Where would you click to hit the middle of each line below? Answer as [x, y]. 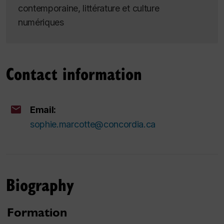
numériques [41, 22]
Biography [40, 184]
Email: [43, 109]
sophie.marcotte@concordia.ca [93, 124]
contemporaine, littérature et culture [89, 8]
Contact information [74, 73]
